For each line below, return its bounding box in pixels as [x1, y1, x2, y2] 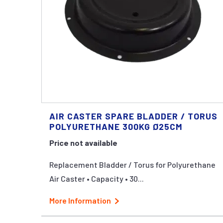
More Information [49, 195, 111, 205]
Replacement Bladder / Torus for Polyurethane [49, 159, 216, 169]
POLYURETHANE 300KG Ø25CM [49, 120, 183, 132]
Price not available [49, 137, 117, 147]
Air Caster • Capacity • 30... [49, 173, 144, 183]
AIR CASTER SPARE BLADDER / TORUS [49, 110, 218, 121]
